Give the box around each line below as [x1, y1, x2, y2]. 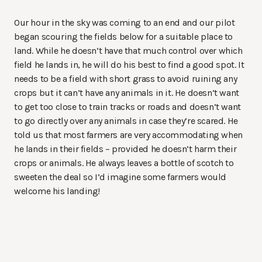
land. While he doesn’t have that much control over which [14, 44, 243, 56]
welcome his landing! [14, 185, 100, 196]
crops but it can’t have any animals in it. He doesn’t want [14, 87, 239, 98]
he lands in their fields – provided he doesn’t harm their [14, 143, 237, 154]
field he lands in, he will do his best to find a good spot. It [14, 58, 244, 70]
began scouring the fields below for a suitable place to [14, 30, 233, 42]
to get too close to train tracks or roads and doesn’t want [14, 101, 241, 112]
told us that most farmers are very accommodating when [14, 129, 243, 140]
